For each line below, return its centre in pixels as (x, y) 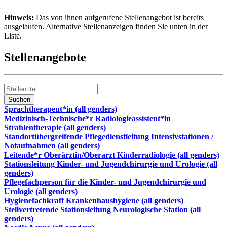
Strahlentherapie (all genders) (55, 127)
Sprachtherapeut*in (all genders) (61, 109)
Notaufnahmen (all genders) (52, 145)
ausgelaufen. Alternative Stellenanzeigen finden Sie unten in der (106, 27)
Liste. (13, 36)
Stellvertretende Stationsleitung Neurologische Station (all (102, 209)
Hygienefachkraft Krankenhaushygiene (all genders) (94, 200)
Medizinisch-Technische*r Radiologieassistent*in (87, 118)
